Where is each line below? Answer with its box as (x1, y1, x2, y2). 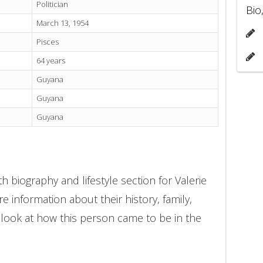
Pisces (36, 36, 59, 48)
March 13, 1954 (36, 18, 89, 29)
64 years (36, 55, 65, 66)
